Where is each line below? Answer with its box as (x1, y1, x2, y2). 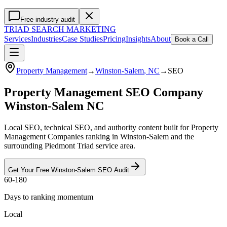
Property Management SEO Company (4, 85, 203, 99)
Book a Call (175, 35, 209, 43)
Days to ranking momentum (4, 192, 93, 201)
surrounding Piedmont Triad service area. (4, 141, 135, 150)
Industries (31, 34, 62, 43)
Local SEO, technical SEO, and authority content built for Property (4, 123, 218, 132)
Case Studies (62, 34, 103, 43)
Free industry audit (20, 16, 75, 23)
